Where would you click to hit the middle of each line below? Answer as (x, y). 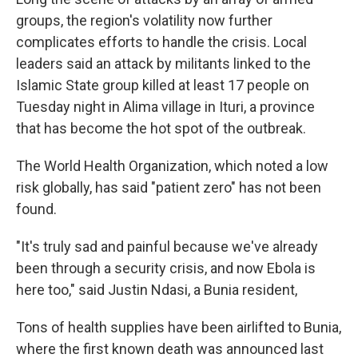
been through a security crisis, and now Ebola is (166, 268)
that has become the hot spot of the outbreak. (161, 128)
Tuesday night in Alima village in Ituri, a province (165, 107)
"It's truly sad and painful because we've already (167, 247)
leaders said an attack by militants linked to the (163, 64)
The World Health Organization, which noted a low (172, 166)
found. (36, 209)
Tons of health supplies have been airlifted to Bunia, (179, 327)
